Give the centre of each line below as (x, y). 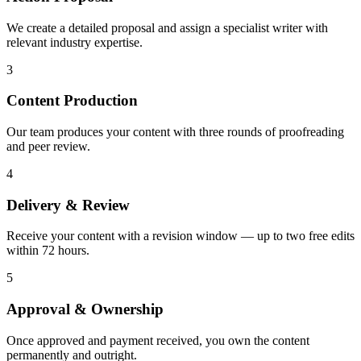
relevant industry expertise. (75, 42)
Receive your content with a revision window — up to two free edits (180, 236)
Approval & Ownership (85, 309)
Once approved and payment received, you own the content (158, 340)
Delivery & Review (68, 205)
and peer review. (48, 146)
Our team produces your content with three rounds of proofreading (175, 131)
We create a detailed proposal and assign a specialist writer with (167, 27)
